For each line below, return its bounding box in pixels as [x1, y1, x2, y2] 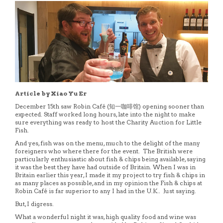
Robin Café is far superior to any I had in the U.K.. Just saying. [15, 187, 196, 195]
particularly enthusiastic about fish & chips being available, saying [15, 155, 206, 163]
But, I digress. [15, 200, 54, 208]
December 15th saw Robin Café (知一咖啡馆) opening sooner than [15, 102, 204, 110]
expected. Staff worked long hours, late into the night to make [15, 110, 195, 118]
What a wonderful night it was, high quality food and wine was [15, 213, 196, 221]
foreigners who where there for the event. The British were [15, 147, 193, 155]
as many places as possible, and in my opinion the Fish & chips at [15, 179, 202, 187]
